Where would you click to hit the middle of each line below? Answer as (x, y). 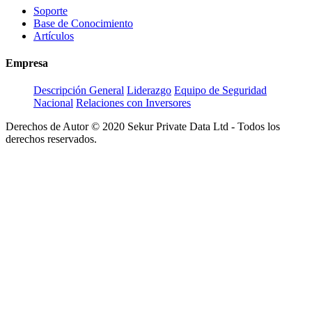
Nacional (53, 103)
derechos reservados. (51, 139)
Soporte (50, 10)
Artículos (54, 36)
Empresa (27, 63)
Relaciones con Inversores (133, 103)
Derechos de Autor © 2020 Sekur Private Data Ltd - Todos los (143, 127)
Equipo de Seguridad (220, 91)
